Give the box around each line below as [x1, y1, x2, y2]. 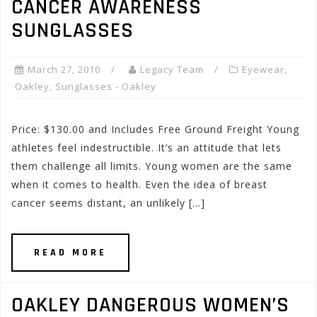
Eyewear [242, 63, 284, 76]
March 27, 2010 [28, 63, 100, 76]
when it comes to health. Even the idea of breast [11, 178, 267, 191]
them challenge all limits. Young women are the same [11, 159, 292, 173]
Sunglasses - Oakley [55, 80, 156, 93]
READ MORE [34, 246, 107, 259]
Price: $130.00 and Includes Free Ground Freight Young [11, 122, 299, 136]
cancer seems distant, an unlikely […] [11, 196, 205, 209]
